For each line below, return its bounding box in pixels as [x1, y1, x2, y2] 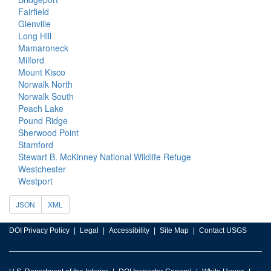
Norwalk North [18, 78, 73, 90]
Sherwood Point [18, 126, 79, 139]
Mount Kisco [18, 66, 65, 78]
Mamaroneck [18, 42, 68, 54]
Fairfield [18, 5, 49, 18]
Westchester [18, 163, 66, 175]
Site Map [160, 226, 189, 235]
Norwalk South [18, 90, 74, 102]
